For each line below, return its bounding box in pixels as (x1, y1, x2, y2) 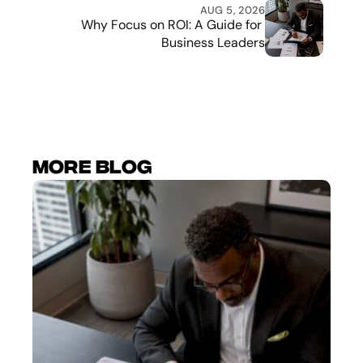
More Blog (32, 157, 153, 177)
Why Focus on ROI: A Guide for (81, 15, 262, 33)
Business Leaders (161, 33, 265, 51)
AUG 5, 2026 (199, 2, 265, 17)
